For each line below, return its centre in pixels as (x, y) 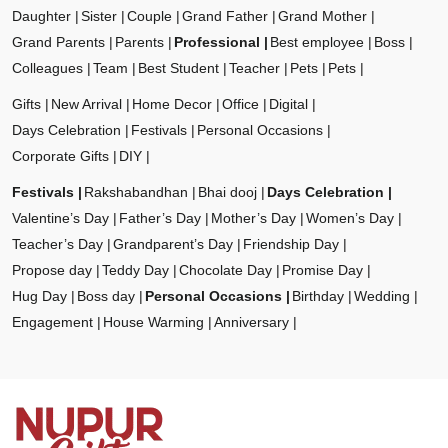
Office (240, 104)
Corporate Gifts (60, 156)
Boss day (106, 296)
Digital (288, 104)
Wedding (382, 296)
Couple (149, 16)
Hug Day (39, 296)
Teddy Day (135, 270)
